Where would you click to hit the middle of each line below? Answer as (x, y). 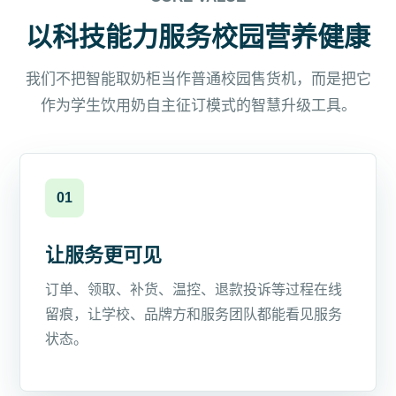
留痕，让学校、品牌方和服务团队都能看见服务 (194, 314)
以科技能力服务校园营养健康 (198, 36)
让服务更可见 (104, 255)
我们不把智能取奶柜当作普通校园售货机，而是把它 (198, 79)
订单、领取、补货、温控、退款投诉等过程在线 (194, 289)
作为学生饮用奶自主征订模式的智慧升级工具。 (198, 105)
